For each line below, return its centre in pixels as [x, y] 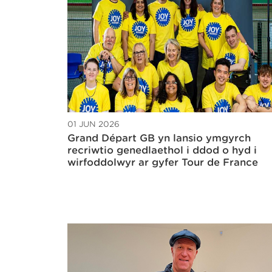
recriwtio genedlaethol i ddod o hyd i [162, 151]
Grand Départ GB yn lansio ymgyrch [159, 138]
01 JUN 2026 [93, 124]
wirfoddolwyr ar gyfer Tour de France [163, 163]
